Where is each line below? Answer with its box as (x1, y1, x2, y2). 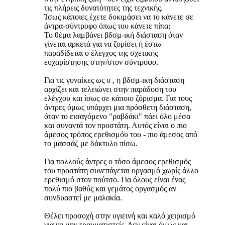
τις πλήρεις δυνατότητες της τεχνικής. (44, 4, 163, 13)
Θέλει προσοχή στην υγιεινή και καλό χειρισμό (44, 211, 195, 220)
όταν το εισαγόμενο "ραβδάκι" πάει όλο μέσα (44, 112, 190, 121)
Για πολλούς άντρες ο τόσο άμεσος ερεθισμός (44, 157, 191, 166)
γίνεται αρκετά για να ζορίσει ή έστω (44, 40, 161, 49)
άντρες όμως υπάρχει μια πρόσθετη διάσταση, (44, 103, 191, 112)
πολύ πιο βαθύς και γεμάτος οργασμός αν (44, 184, 176, 193)
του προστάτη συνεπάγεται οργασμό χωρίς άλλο (44, 166, 198, 175)
